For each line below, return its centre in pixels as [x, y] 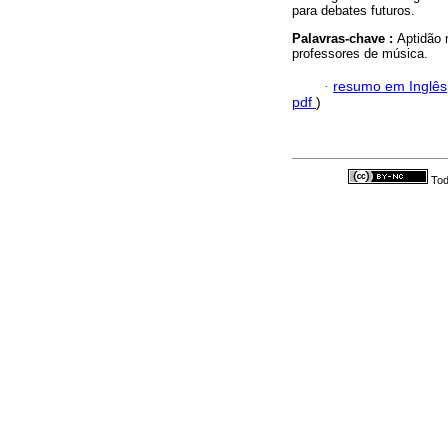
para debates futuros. [353, 11]
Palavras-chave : [344, 39]
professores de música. [360, 54]
